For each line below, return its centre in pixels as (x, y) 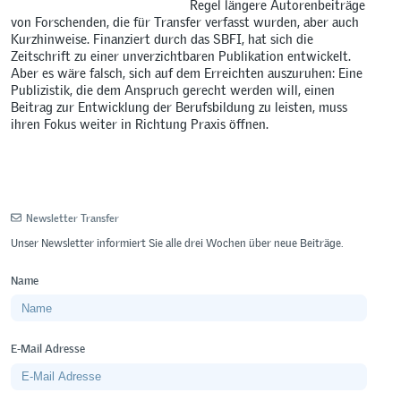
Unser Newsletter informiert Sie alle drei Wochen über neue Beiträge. (178, 243)
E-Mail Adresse (48, 349)
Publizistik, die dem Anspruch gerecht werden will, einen (173, 90)
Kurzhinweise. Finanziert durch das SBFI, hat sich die (162, 38)
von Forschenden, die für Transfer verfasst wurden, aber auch (185, 21)
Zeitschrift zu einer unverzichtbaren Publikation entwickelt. (181, 55)
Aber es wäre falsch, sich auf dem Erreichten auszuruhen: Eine (187, 73)
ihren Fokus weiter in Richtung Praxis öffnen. (140, 124)
